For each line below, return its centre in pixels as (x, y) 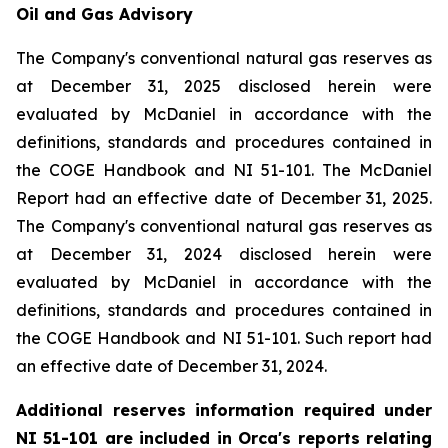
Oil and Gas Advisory (104, 13)
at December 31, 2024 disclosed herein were (224, 253)
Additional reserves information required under (224, 409)
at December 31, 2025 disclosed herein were (224, 85)
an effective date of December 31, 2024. (171, 365)
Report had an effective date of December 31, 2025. (224, 197)
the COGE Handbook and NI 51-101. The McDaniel (224, 169)
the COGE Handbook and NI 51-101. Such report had (224, 337)
